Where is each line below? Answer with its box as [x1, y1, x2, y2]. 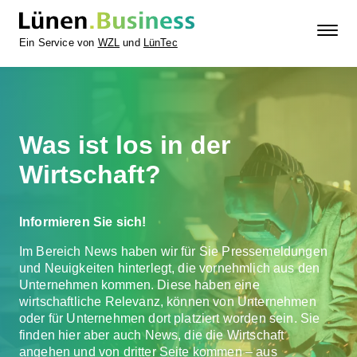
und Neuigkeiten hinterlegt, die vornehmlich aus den [19, 261, 320, 275]
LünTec [143, 37, 178, 49]
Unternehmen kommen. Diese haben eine [19, 278, 260, 292]
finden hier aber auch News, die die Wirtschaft [19, 328, 284, 342]
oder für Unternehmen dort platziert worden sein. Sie [19, 312, 320, 325]
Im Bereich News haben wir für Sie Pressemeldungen [19, 245, 328, 258]
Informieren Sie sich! [19, 215, 147, 229]
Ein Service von [19, 37, 98, 49]
